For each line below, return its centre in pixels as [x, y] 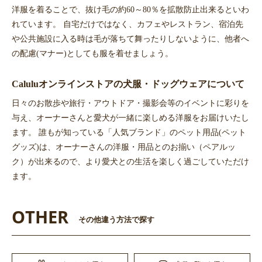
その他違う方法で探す [116, 220]
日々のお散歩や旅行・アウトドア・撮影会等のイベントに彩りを [130, 103]
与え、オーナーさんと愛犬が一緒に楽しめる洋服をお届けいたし [130, 117]
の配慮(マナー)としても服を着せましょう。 [92, 53]
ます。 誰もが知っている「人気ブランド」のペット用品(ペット [129, 132]
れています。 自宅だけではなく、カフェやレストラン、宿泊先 [127, 24]
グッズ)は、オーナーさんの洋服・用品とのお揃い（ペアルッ [124, 146]
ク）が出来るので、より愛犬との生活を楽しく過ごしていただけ [130, 161]
